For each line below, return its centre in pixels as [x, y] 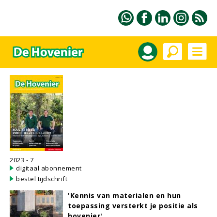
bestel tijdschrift [42, 179]
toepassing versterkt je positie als [133, 206]
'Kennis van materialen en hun [124, 195]
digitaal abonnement [49, 168]
